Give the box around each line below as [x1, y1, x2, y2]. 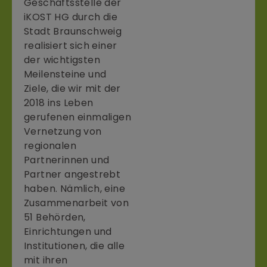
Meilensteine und [24, 67, 107, 81]
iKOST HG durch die [24, 10, 118, 24]
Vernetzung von [24, 124, 102, 138]
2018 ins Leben [24, 95, 94, 110]
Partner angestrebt [24, 167, 121, 181]
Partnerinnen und [24, 153, 110, 167]
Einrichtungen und [24, 224, 112, 238]
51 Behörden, [24, 210, 86, 224]
